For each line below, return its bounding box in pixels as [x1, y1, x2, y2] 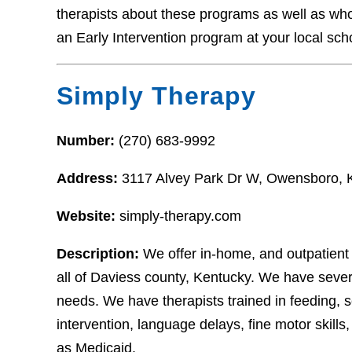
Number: [57, 132, 119, 148]
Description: [57, 245, 143, 262]
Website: [57, 207, 119, 224]
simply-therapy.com [119, 207, 241, 224]
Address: [57, 170, 122, 186]
